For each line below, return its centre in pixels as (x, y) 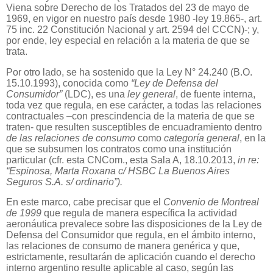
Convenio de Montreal (211, 202)
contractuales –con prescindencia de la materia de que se (130, 116)
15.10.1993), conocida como (69, 83)
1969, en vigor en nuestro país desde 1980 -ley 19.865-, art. (134, 18)
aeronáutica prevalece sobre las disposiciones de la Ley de (134, 224)
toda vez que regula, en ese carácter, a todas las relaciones (134, 105)
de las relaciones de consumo (72, 138)
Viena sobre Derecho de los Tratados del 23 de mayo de (128, 7)
